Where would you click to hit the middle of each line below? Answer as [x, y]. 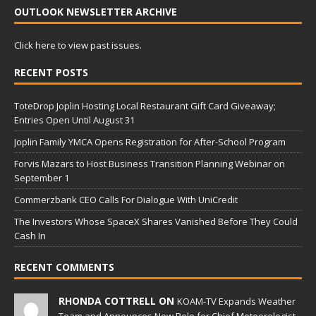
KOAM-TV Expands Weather [236, 302]
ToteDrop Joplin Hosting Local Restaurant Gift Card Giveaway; [145, 106]
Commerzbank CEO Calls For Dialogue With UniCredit [126, 200]
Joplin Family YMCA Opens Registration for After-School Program [150, 142]
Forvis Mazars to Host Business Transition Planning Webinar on [150, 164]
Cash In [30, 236]
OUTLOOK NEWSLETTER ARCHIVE [96, 12]
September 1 [42, 178]
